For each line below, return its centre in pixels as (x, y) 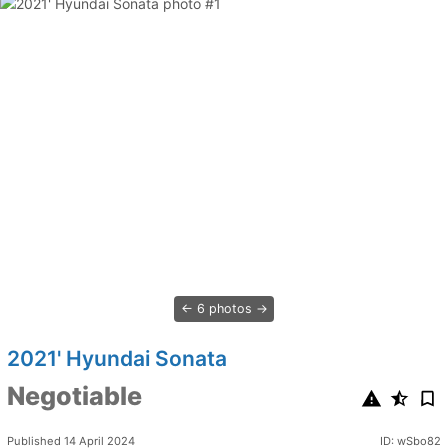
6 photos (224, 308)
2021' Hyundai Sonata (117, 358)
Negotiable (74, 396)
